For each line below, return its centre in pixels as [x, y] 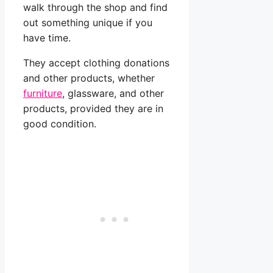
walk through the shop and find [95, 8]
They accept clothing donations [96, 63]
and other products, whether [89, 78]
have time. [47, 38]
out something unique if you [88, 23]
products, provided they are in [93, 109]
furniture [43, 94]
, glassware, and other [113, 94]
